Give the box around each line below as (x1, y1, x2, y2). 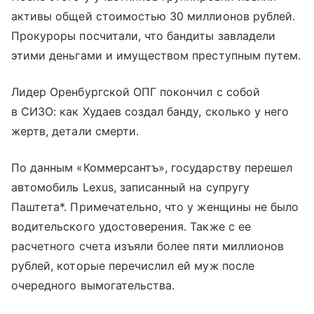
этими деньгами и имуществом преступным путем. (11, 48, 301, 62)
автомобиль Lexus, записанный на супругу (11, 179, 250, 194)
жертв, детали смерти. (11, 123, 139, 138)
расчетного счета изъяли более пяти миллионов (11, 238, 285, 253)
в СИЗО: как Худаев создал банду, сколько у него (11, 104, 289, 118)
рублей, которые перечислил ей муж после (11, 258, 254, 273)
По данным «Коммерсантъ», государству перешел (11, 160, 293, 175)
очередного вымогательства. (11, 278, 175, 292)
